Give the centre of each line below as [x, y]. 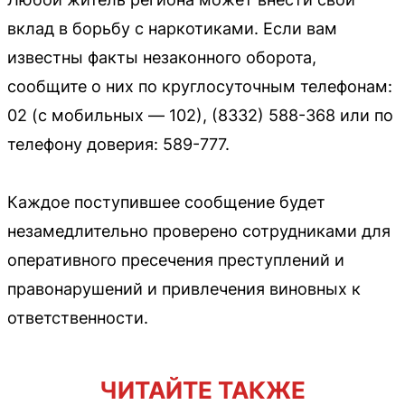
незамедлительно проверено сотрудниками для [199, 231]
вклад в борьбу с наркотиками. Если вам [172, 28]
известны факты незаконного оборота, [162, 57]
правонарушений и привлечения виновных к [184, 289]
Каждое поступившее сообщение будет [166, 202]
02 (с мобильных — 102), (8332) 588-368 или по [200, 115]
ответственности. [78, 318]
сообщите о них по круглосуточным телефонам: [200, 86]
